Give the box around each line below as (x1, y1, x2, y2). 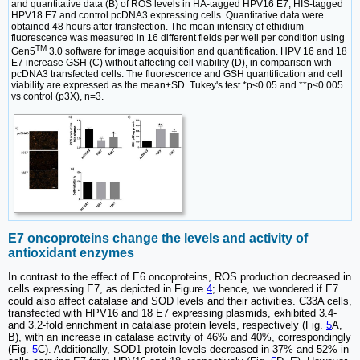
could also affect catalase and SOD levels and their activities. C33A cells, (8, 295, 352, 308)
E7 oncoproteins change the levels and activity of (8, 231, 308, 246)
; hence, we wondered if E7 (212, 283, 338, 296)
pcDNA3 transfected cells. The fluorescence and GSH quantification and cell (11, 67, 342, 80)
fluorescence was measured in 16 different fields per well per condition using (11, 31, 345, 43)
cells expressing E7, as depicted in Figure (8, 283, 207, 296)
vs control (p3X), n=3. (11, 90, 104, 102)
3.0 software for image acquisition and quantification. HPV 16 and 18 (47, 45, 347, 57)
